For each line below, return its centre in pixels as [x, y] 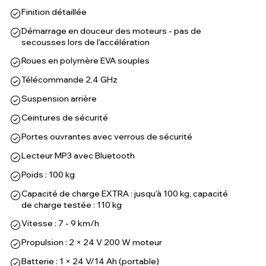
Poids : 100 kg [48, 175]
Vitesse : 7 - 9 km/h [60, 223]
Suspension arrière [59, 99]
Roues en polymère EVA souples [85, 61]
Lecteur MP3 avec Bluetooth [78, 156]
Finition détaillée [54, 12]
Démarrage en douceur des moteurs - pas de [111, 31]
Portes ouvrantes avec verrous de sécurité [107, 137]
